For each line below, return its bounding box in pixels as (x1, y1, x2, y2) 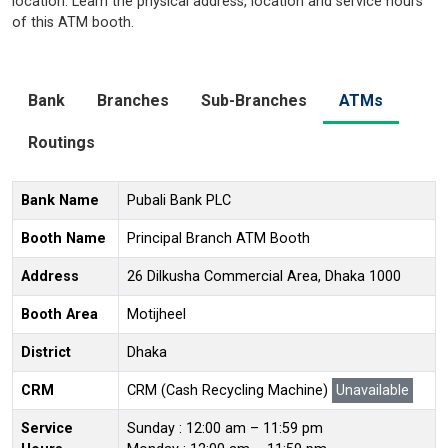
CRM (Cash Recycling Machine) (127, 381, 332, 399)
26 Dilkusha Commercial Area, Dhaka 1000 (127, 267, 401, 285)
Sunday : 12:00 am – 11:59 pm (127, 419, 323, 437)
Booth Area (21, 305, 98, 323)
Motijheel (127, 305, 186, 323)
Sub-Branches (201, 90, 307, 110)
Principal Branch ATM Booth (127, 229, 310, 247)
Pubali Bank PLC (127, 191, 231, 209)
